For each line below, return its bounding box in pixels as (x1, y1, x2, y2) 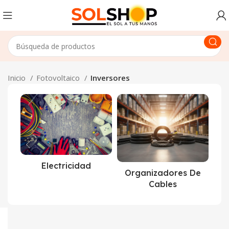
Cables (149, 179, 177, 190)
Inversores (90, 73, 130, 83)
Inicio (8, 73, 28, 83)
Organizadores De (125, 168, 201, 178)
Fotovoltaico (36, 73, 82, 83)
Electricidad (41, 161, 91, 171)
